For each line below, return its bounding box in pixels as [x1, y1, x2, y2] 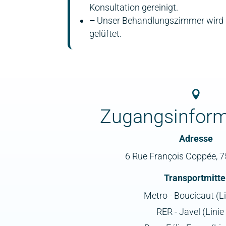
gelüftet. [89, 28, 122, 39]
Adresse [179, 133, 213, 144]
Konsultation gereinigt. [89, 2, 179, 13]
